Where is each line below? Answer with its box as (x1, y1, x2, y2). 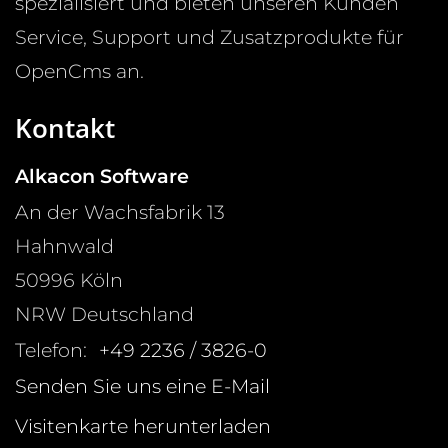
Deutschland (71, 301, 194, 326)
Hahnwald (15, 233, 114, 258)
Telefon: (15, 337, 87, 362)
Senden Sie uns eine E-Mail (15, 373, 270, 398)
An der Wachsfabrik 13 (15, 199, 225, 224)
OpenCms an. (15, 58, 144, 83)
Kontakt (15, 109, 115, 146)
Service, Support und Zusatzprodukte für (15, 24, 404, 49)
